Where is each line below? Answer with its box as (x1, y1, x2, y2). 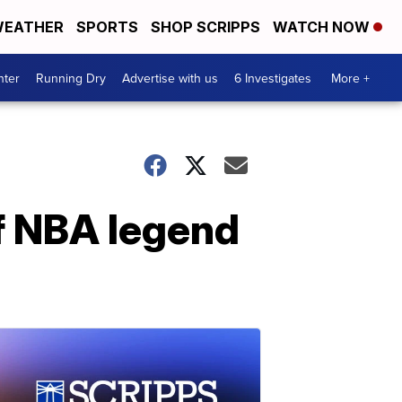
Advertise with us (122, 68, 218, 87)
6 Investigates (234, 68, 311, 87)
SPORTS (76, 18, 138, 36)
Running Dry (36, 68, 106, 87)
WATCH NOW (273, 18, 373, 36)
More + (331, 68, 370, 87)
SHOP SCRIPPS (151, 18, 260, 36)
